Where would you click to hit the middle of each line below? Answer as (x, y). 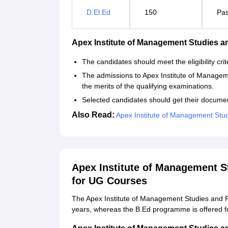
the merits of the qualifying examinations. (148, 86)
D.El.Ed (98, 12)
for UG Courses (109, 181)
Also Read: (93, 115)
